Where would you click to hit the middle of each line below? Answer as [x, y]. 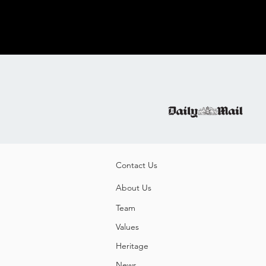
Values [127, 227]
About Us [134, 188]
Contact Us [137, 165]
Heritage [132, 246]
